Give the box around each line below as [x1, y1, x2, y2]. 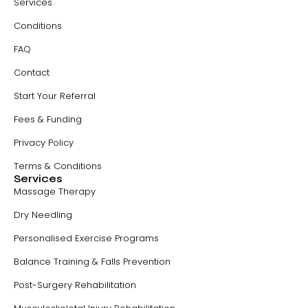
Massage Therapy [14, 185, 96, 199]
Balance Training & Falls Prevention [14, 255, 170, 269]
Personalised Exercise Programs [14, 232, 159, 245]
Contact [14, 66, 49, 80]
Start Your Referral [14, 89, 96, 103]
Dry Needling [14, 208, 72, 222]
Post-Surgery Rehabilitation [14, 278, 136, 292]
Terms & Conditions [14, 159, 102, 173]
